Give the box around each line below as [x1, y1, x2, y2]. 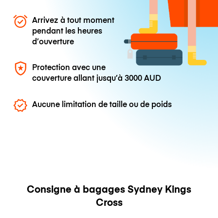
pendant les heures [32, 25, 103, 36]
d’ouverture [32, 36, 74, 47]
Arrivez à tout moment [32, 14, 115, 25]
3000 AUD [125, 72, 162, 83]
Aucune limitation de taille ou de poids [32, 98, 172, 109]
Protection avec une [32, 61, 106, 73]
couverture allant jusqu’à [32, 72, 125, 83]
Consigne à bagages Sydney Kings [27, 182, 191, 195]
